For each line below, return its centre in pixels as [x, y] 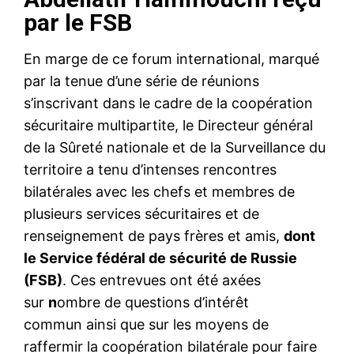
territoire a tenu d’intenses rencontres [150, 169]
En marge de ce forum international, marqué [171, 58]
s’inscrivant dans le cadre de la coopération [168, 103]
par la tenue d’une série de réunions [141, 81]
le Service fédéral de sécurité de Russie [160, 258]
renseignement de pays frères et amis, [154, 235]
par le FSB [78, 22]
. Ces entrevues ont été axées [162, 280]
